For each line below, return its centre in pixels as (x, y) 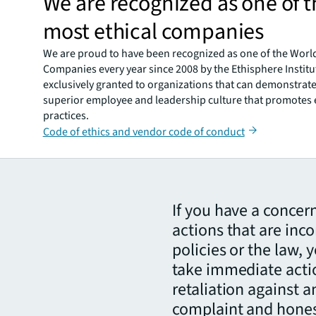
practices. (66, 115)
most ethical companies (153, 31)
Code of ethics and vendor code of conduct (144, 132)
